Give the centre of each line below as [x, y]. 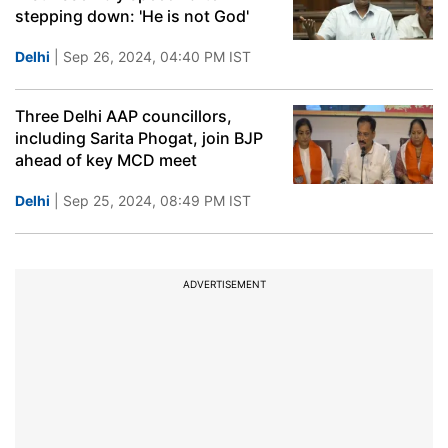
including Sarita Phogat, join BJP [139, 138]
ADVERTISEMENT [224, 284]
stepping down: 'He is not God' [132, 16]
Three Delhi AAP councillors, [123, 116]
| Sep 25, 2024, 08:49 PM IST [150, 200]
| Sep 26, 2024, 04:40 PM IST [150, 56]
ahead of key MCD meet [106, 160]
